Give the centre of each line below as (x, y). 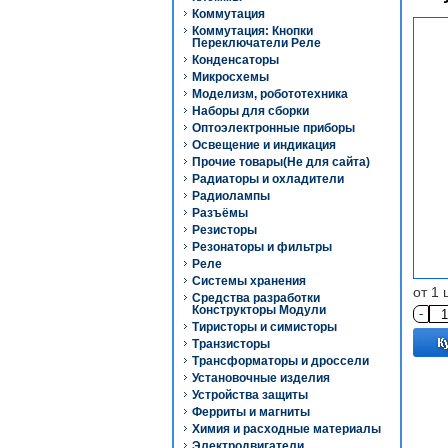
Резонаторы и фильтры (262, 247)
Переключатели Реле (256, 43)
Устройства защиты (250, 395)
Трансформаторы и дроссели (280, 361)
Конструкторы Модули (259, 310)
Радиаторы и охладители (268, 179)
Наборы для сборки (250, 111)
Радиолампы (231, 196)
